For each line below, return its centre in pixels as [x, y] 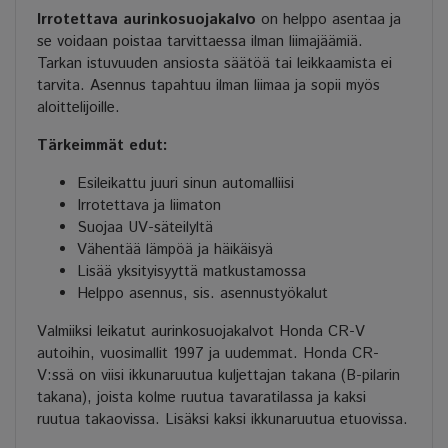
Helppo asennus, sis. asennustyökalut [202, 293]
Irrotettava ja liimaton [149, 205]
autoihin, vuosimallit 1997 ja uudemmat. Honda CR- [208, 353]
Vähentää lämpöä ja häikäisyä [175, 249]
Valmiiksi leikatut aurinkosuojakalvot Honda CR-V [201, 331]
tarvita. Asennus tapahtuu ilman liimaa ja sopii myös [208, 85]
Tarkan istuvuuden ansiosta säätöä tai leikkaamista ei [214, 63]
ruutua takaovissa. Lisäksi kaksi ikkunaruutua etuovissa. [222, 419]
